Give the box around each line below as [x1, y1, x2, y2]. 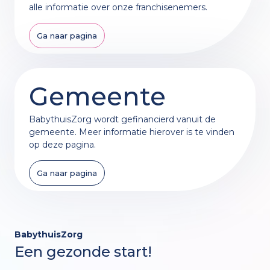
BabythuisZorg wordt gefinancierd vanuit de [29, 113, 216, 125]
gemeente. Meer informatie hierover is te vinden [29, 126, 234, 137]
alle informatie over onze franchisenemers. [29, 1, 207, 13]
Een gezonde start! [14, 242, 152, 260]
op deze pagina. [29, 139, 96, 150]
